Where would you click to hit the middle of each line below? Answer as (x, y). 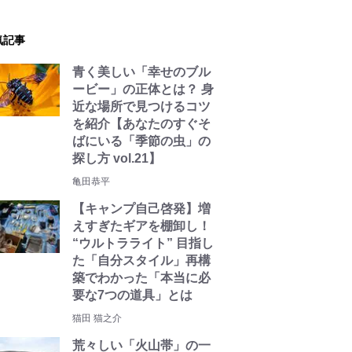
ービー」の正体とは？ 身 (143, 89)
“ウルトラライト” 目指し (143, 243)
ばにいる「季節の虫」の (141, 141)
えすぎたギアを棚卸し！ (141, 226)
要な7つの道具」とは (132, 295)
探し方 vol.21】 (117, 158)
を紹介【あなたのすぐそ (141, 124)
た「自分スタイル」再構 (141, 260)
